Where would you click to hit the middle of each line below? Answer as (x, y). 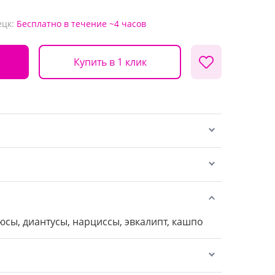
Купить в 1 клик (110, 62)
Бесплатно (39, 24)
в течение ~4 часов (105, 24)
